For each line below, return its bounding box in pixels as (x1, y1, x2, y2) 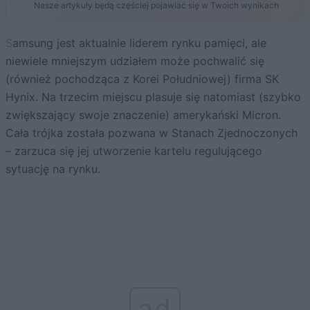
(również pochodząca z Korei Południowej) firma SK (6, 71, 279, 86)
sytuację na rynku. (6, 161, 100, 176)
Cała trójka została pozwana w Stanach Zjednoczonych (6, 125, 298, 140)
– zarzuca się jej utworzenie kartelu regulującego (6, 143, 262, 158)
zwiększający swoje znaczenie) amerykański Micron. (6, 107, 281, 122)
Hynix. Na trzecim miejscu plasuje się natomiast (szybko (6, 89, 301, 104)
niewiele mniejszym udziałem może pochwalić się (6, 53, 264, 68)
